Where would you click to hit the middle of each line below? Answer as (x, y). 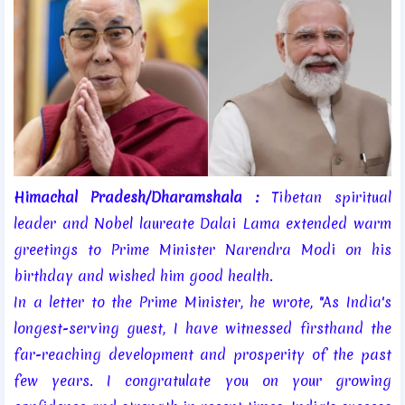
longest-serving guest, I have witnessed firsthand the (202, 329)
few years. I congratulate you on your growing (202, 381)
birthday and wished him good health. (143, 276)
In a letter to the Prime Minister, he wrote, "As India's (202, 302)
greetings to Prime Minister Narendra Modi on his (202, 250)
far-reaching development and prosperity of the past (202, 355)
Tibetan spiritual (325, 198)
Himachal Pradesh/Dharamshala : (137, 198)
